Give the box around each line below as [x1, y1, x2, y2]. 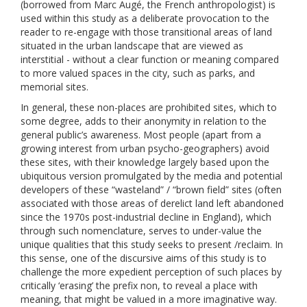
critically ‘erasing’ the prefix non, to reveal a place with [21, 279, 258, 292]
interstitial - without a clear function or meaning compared [21, 53, 279, 66]
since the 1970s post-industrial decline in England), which [21, 210, 271, 223]
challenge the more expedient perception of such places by [21, 265, 282, 278]
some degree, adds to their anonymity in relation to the [21, 114, 267, 127]
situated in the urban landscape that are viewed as [21, 39, 243, 52]
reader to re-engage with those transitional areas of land [21, 25, 272, 38]
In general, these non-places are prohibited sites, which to [21, 101, 277, 114]
